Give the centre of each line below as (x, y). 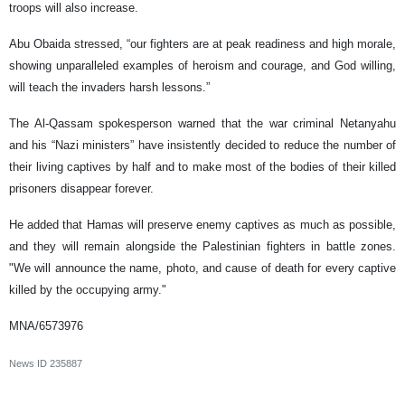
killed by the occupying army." (88, 290)
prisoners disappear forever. (81, 189)
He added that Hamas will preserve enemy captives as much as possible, (202, 225)
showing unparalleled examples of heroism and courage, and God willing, (202, 66)
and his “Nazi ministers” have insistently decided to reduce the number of (202, 146)
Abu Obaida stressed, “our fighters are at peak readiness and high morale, (202, 44)
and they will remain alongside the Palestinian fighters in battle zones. (202, 247)
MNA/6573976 (46, 326)
